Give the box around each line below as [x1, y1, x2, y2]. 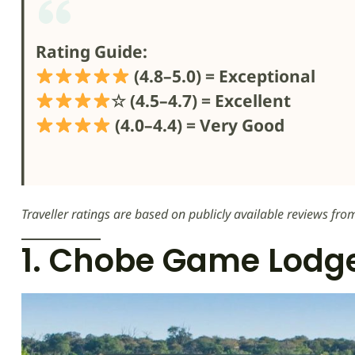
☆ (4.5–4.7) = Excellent [111, 90, 292, 112]
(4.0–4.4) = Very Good [111, 114, 285, 136]
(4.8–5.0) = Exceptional [130, 65, 316, 87]
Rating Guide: [35, 40, 147, 63]
